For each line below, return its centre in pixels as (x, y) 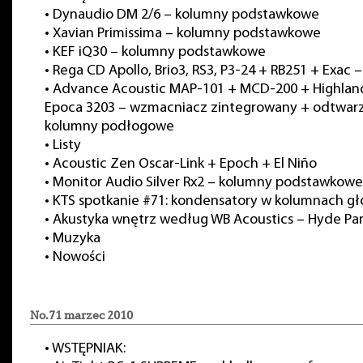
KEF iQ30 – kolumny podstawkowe (159, 52)
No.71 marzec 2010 (81, 315)
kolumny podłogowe (109, 127)
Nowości (79, 257)
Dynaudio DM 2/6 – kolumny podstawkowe (186, 15)
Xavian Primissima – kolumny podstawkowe (187, 34)
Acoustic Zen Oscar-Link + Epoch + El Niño (185, 164)
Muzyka (77, 239)
